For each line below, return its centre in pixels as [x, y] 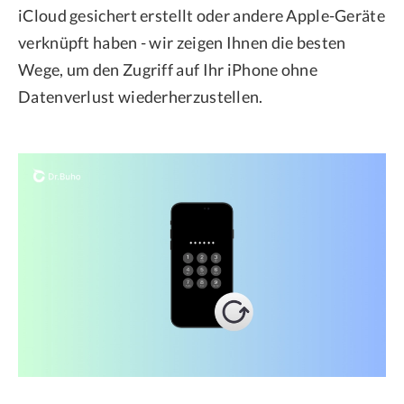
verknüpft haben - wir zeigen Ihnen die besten [182, 42]
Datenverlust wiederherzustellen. [141, 96]
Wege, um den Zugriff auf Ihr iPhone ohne [168, 69]
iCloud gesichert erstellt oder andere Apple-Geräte [202, 15]
